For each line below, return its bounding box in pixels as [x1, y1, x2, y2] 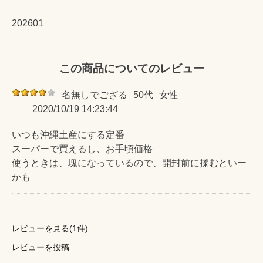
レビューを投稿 [12, 242, 69, 252]
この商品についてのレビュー [59, 62, 204, 75]
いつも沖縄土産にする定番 [12, 129, 124, 140]
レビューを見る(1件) [12, 223, 88, 233]
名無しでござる [62, 89, 127, 100]
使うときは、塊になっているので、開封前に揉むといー [12, 157, 247, 168]
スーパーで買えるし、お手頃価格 [12, 143, 153, 154]
